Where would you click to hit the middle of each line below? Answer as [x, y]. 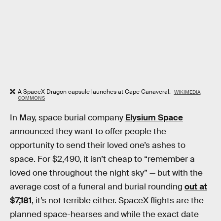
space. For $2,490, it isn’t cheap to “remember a [102, 159]
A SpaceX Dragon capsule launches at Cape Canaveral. [95, 92]
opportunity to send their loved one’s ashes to [98, 146]
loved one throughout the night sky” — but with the [106, 173]
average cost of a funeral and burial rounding [97, 187]
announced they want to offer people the [88, 132]
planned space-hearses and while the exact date [104, 215]
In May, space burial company [68, 118]
